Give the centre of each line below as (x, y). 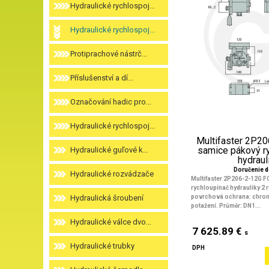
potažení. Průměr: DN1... (226, 206)
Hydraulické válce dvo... (111, 222)
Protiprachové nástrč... (109, 54)
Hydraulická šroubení (107, 198)
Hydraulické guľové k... (109, 150)
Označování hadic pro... (111, 102)
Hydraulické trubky (102, 246)
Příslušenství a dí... (102, 78)
